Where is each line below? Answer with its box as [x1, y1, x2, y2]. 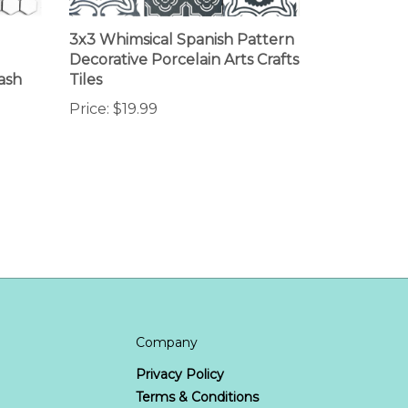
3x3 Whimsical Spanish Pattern [69, 10, 294, 28]
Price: [69, 79, 109, 97]
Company [135, 312, 198, 330]
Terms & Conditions [135, 367, 259, 384]
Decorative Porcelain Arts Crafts [69, 30, 299, 48]
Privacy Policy [135, 344, 224, 362]
